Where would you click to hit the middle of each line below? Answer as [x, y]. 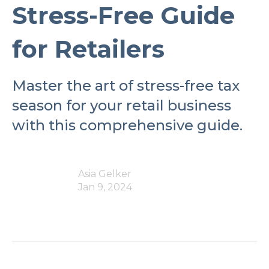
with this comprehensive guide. [127, 125]
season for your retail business [122, 105]
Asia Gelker [105, 174]
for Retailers [88, 49]
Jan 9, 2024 [105, 187]
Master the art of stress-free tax [126, 86]
